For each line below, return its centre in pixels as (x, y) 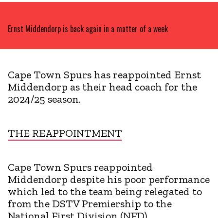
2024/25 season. (44, 99)
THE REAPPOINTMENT (65, 133)
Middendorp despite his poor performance (109, 179)
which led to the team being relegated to (105, 191)
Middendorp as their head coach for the (102, 87)
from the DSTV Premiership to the (90, 203)
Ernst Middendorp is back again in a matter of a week (88, 28)
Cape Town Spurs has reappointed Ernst (104, 74)
